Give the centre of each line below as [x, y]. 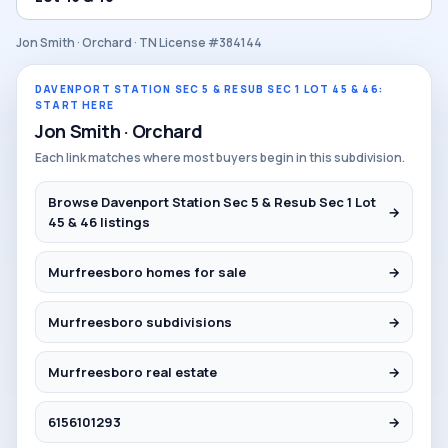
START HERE [74, 105]
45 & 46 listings [99, 222]
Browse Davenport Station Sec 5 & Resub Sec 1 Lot [212, 202]
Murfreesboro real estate [132, 372]
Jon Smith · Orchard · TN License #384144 [139, 42]
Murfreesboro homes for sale [147, 272]
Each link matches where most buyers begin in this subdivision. [220, 157]
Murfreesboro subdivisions [140, 322]
